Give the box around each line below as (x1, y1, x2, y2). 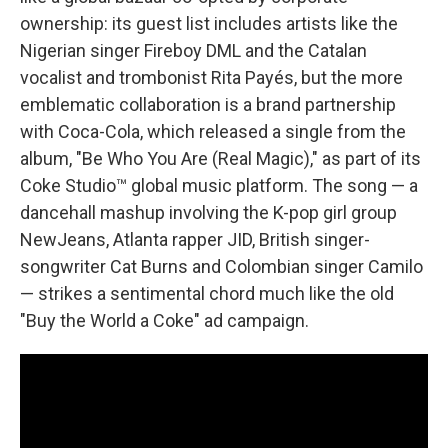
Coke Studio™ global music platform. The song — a (20, 175, 418, 196)
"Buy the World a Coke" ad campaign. (20, 310, 309, 331)
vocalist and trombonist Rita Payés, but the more (20, 67, 403, 88)
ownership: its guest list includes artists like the (20, 13, 398, 34)
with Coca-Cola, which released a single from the (20, 121, 406, 142)
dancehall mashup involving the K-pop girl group (20, 202, 397, 223)
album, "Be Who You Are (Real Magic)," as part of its (20, 148, 421, 169)
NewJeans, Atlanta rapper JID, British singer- (20, 229, 370, 250)
